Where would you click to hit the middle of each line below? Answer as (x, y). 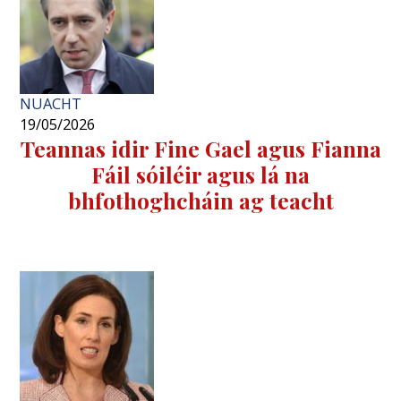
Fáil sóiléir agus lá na (200, 174)
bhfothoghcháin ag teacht (200, 200)
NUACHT (51, 103)
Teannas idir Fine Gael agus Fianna (200, 148)
